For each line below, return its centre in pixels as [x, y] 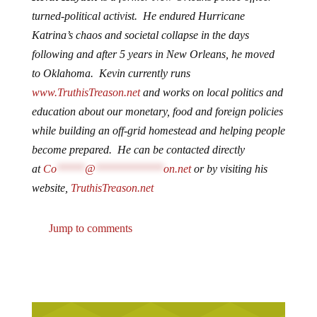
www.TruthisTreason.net [86, 92]
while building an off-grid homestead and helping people [158, 131]
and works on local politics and [211, 92]
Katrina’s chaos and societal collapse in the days [140, 35]
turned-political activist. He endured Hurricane [138, 16]
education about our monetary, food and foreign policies [157, 111]
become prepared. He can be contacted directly [138, 150]
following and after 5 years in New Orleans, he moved [153, 54]
